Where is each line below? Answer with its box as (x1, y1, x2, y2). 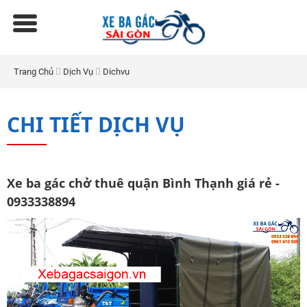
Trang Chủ (14, 66, 53, 77)
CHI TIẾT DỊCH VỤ (7, 110, 185, 138)
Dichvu (103, 66, 130, 77)
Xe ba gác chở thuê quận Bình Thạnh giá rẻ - (7, 175, 280, 191)
